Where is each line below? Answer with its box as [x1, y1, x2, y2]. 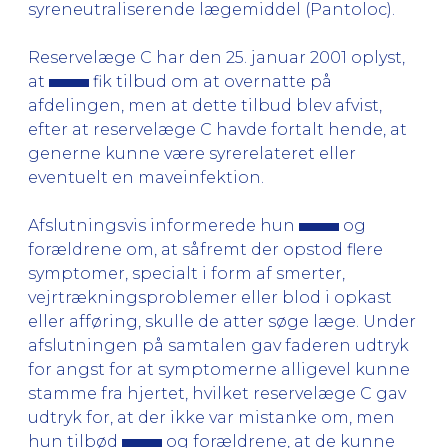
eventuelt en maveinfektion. [28, 167, 264, 187]
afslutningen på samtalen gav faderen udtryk [28, 335, 409, 355]
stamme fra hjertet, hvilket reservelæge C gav [28, 383, 406, 403]
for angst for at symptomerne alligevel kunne [28, 359, 410, 379]
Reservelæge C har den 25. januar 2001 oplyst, [28, 47, 405, 67]
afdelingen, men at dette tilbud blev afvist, [28, 95, 382, 115]
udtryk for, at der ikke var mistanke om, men [28, 407, 395, 427]
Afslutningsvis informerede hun [28, 215, 299, 235]
